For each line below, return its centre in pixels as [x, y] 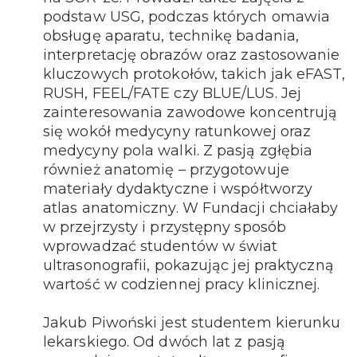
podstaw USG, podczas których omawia [187, 16]
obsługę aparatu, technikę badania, [171, 35]
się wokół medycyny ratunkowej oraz [177, 131]
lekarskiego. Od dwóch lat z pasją [164, 341]
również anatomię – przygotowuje [166, 169]
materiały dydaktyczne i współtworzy [178, 188]
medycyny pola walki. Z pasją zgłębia [178, 150]
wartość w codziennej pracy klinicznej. [182, 284]
